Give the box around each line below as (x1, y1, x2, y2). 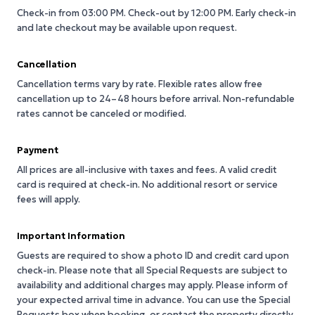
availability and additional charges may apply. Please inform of (17, 279, 288, 291)
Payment (17, 144, 58, 156)
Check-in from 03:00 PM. (17, 7, 128, 19)
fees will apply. (17, 193, 80, 205)
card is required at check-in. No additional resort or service (17, 179, 278, 191)
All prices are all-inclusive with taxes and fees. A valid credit (17, 164, 277, 176)
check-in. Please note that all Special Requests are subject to (17, 264, 288, 276)
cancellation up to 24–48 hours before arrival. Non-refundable (17, 93, 295, 105)
